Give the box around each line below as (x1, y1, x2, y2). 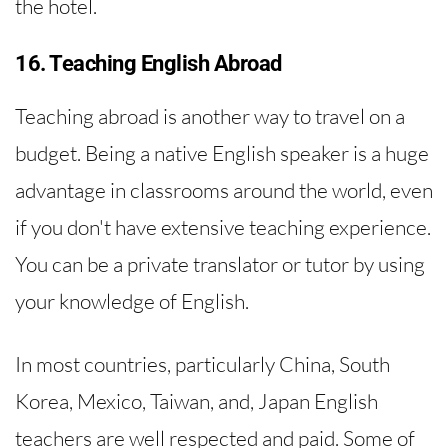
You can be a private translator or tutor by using (15, 251, 425, 278)
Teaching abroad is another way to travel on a (15, 103, 405, 130)
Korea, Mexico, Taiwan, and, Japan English (15, 387, 378, 414)
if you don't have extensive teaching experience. (15, 214, 431, 241)
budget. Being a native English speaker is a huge (15, 140, 429, 167)
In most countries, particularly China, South (15, 350, 390, 377)
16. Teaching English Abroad (15, 51, 282, 77)
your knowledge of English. (15, 288, 249, 315)
